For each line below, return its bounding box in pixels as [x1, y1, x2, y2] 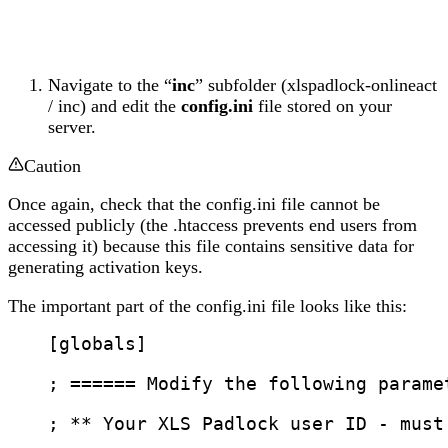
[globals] [48, 334, 147, 355]
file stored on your [253, 96, 392, 117]
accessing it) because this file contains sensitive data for [8, 236, 414, 257]
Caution [24, 155, 81, 176]
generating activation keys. [8, 257, 203, 278]
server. [48, 117, 96, 138]
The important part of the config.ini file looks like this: [8, 295, 407, 316]
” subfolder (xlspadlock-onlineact [195, 75, 437, 96]
